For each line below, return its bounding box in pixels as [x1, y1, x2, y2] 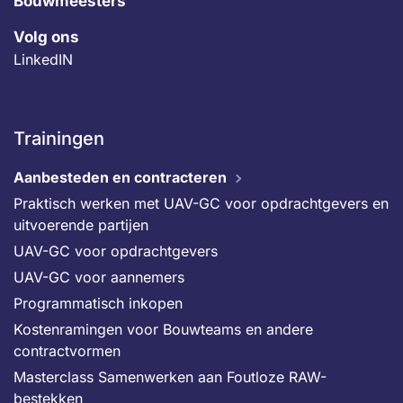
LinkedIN [13, 50, 73, 68]
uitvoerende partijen [13, 216, 148, 234]
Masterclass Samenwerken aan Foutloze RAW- [13, 368, 327, 386]
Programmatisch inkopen [13, 294, 183, 312]
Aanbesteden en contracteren [13, 168, 227, 186]
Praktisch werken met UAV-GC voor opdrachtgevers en [13, 194, 389, 212]
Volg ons [13, 28, 79, 46]
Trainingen [13, 128, 104, 149]
